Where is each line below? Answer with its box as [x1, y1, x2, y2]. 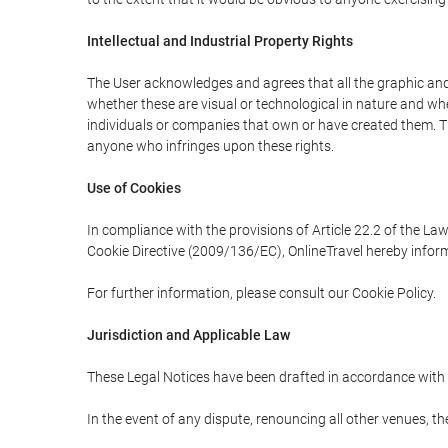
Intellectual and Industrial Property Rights [87, 33, 353, 49]
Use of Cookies [87, 180, 181, 196]
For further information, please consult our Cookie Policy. [87, 285, 436, 301]
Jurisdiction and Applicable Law [87, 327, 290, 343]
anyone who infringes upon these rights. [87, 138, 334, 154]
